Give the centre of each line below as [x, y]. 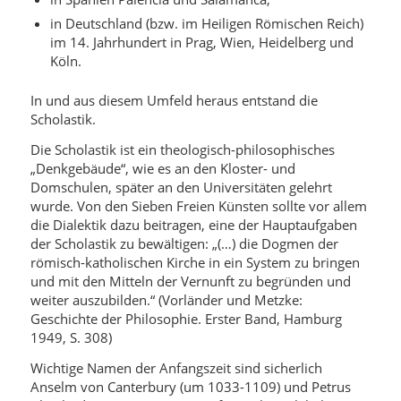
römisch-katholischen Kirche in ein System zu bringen [195, 262]
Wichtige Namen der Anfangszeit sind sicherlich [176, 367]
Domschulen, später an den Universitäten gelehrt [181, 187]
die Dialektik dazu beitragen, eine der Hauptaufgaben [193, 225]
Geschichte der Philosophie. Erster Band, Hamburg [186, 319]
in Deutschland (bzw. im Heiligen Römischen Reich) [206, 24]
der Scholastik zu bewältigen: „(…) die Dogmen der [184, 243]
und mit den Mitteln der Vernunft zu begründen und [190, 281]
